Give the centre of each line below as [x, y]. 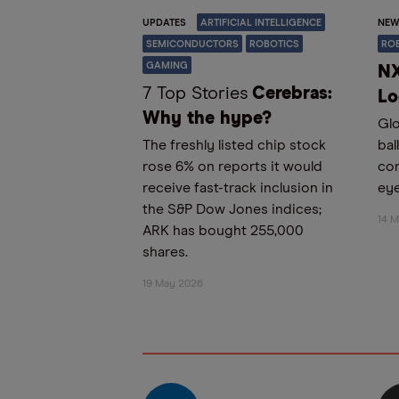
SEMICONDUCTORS [192, 45]
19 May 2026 [173, 285]
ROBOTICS [274, 45]
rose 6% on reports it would [232, 167]
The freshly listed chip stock [234, 146]
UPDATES [164, 23]
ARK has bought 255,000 [223, 231]
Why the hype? [207, 119]
